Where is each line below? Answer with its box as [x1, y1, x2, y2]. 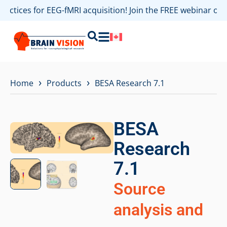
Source [113, 179, 165, 199]
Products [47, 77, 82, 89]
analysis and [113, 200, 203, 219]
